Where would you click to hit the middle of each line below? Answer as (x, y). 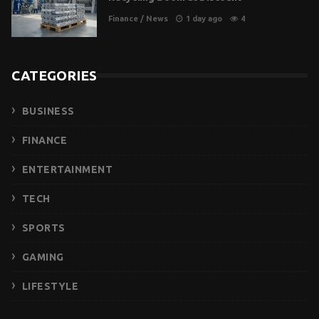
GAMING (43, 257)
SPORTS (43, 228)
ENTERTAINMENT (67, 169)
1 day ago (204, 19)
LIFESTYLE (50, 286)
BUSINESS (48, 111)
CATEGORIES (54, 75)
